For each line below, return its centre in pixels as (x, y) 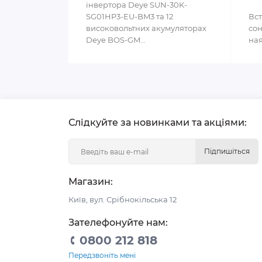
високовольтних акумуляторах (146, 28)
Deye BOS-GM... (116, 40)
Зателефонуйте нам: (118, 223)
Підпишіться (227, 151)
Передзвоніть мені (102, 255)
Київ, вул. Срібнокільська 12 (123, 199)
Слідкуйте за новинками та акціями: (158, 123)
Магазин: (91, 182)
